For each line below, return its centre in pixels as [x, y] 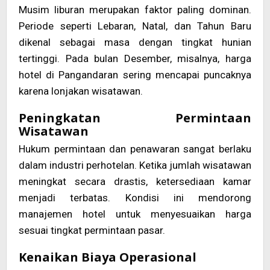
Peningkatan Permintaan [135, 118]
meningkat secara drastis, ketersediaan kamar [135, 182]
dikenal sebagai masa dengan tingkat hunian [135, 42]
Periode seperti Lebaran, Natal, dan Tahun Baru [135, 26]
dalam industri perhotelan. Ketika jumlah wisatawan [135, 165]
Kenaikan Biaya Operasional [108, 257]
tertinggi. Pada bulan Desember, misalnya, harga [135, 59]
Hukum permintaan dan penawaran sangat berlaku [135, 149]
